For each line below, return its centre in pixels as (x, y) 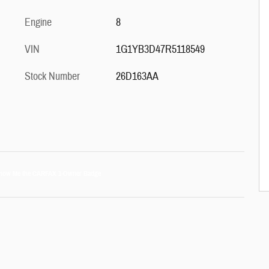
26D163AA (137, 77)
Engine (38, 23)
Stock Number (52, 77)
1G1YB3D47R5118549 (160, 50)
